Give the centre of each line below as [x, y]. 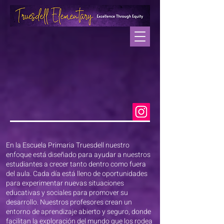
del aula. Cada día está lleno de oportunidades [77, 174]
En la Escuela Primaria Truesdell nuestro [68, 145]
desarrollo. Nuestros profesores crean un [69, 202]
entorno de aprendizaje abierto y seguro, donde [78, 212]
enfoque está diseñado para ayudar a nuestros [78, 155]
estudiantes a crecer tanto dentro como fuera [76, 164]
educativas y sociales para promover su [67, 193]
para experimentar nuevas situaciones [65, 183]
